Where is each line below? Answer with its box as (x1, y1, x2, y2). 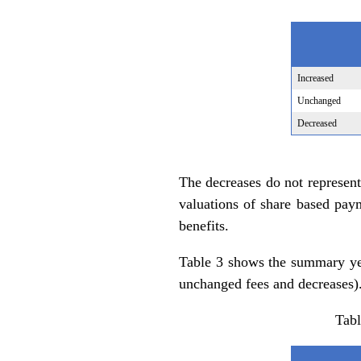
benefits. (179, 217, 229, 234)
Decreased (297, 117, 337, 129)
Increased (297, 72, 334, 84)
